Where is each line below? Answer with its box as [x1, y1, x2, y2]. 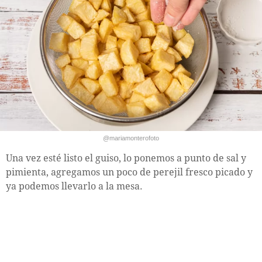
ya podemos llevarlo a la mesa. [6, 180, 143, 192]
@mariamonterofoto [103, 134, 159, 142]
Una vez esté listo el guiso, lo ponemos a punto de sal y [6, 152, 246, 164]
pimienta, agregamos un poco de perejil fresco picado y [6, 166, 253, 178]
